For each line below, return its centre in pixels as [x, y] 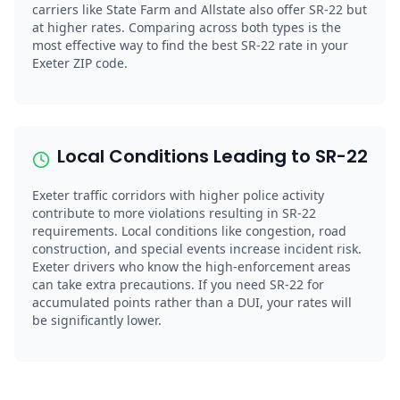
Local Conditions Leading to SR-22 [212, 156]
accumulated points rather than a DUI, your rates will [192, 302]
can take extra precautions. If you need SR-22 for [178, 284]
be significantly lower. [97, 320]
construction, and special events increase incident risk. [197, 248]
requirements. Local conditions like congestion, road [189, 230]
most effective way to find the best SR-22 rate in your [190, 45]
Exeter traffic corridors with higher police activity [178, 195]
